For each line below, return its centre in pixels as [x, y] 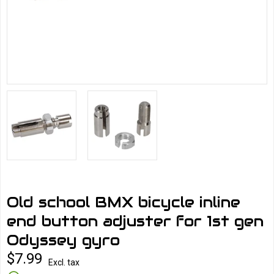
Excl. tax [64, 262]
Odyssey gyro [63, 240]
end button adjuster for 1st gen [135, 221]
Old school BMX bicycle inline [124, 202]
